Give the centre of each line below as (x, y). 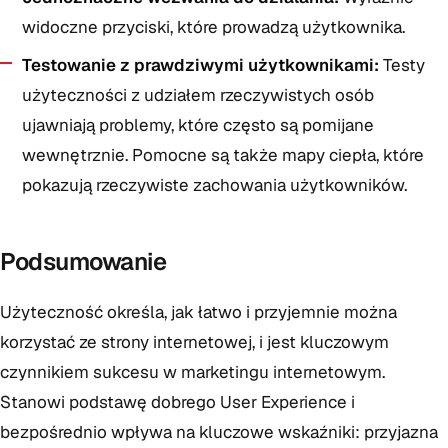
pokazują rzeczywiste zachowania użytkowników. (214, 185)
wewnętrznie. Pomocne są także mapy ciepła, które (223, 155)
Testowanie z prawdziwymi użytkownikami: (200, 65)
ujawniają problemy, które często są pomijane (198, 125)
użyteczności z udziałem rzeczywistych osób (198, 95)
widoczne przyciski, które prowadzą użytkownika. (213, 27)
